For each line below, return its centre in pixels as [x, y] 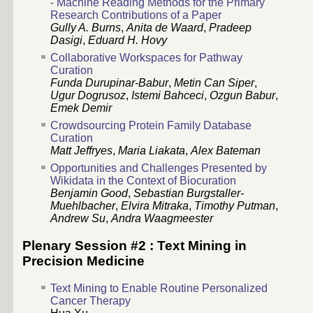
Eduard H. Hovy [128, 41]
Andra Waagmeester [162, 219]
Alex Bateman [226, 151]
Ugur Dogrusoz [88, 96]
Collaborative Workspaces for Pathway [146, 58]
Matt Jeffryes [81, 151]
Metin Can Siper [214, 83]
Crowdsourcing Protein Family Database [151, 126]
